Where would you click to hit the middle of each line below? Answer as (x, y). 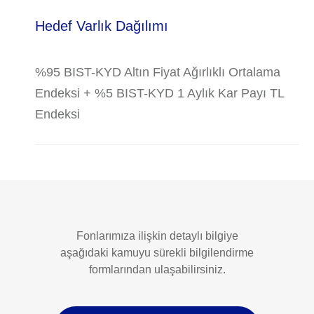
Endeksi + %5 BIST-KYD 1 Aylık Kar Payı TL (160, 93)
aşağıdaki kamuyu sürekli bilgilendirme (157, 253)
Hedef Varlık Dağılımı (102, 26)
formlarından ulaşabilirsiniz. (157, 269)
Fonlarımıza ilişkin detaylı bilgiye (157, 236)
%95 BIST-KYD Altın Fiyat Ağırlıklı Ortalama (158, 72)
